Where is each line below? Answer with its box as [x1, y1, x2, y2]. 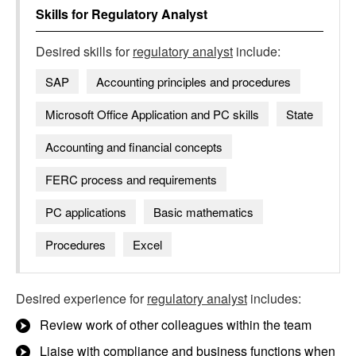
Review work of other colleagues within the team [40, 315, 311, 334]
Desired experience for [16, 289, 147, 308]
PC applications [45, 203, 126, 220]
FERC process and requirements [45, 171, 217, 188]
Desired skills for [36, 42, 133, 60]
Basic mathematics [153, 203, 253, 220]
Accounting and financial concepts [45, 138, 222, 155]
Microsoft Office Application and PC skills [45, 106, 259, 122]
